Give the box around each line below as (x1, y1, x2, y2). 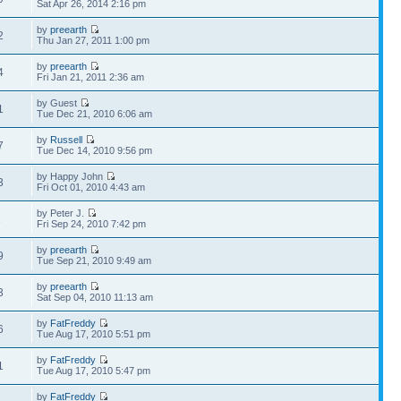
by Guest (37, 97, 81, 108)
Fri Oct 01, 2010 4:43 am (37, 181, 146, 192)
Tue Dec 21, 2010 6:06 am (37, 107, 153, 119)
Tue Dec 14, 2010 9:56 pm (37, 144, 153, 156)
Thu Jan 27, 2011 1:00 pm (37, 34, 150, 46)
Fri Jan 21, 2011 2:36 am (37, 71, 145, 82)
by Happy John (37, 170, 107, 182)
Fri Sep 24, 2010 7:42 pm (37, 218, 147, 229)
